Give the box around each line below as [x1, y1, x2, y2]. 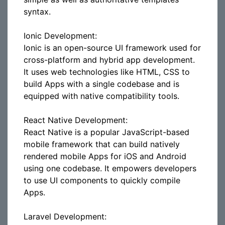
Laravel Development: [24, 211, 106, 221]
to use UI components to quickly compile [24, 175, 180, 185]
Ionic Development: [24, 31, 97, 41]
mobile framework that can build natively [24, 139, 180, 149]
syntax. [24, 7, 51, 17]
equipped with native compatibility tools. [24, 91, 179, 101]
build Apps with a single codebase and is [24, 79, 179, 89]
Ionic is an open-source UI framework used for [24, 43, 201, 53]
